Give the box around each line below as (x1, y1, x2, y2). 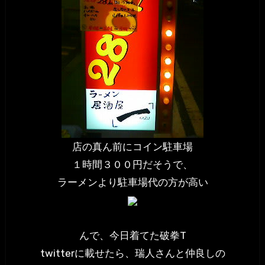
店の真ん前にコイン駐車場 (72, 141, 193, 153)
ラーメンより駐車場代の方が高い (57, 176, 208, 189)
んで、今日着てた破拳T (79, 230, 186, 242)
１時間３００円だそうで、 (72, 159, 193, 171)
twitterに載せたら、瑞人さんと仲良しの (40, 247, 225, 260)
